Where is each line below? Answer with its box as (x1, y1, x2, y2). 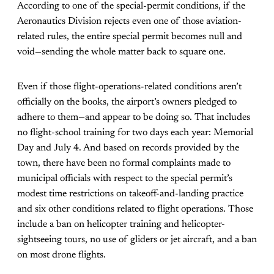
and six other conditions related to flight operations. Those (17, 204, 253, 215)
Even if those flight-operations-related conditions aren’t (17, 82, 242, 92)
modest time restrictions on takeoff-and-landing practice (17, 189, 243, 199)
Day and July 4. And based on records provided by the (17, 143, 239, 154)
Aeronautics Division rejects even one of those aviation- (17, 17, 242, 27)
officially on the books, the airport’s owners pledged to (17, 97, 237, 108)
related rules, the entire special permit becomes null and (17, 32, 242, 42)
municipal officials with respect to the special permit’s (17, 174, 232, 184)
